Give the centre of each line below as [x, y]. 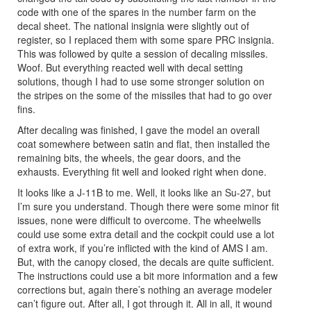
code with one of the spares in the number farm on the [137, 11]
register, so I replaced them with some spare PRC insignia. [146, 39]
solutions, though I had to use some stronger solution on [141, 81]
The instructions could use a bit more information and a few [148, 275]
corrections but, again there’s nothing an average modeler [145, 289]
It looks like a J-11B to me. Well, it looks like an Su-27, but [144, 192]
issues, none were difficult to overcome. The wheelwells [139, 220]
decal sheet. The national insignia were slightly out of [133, 25]
